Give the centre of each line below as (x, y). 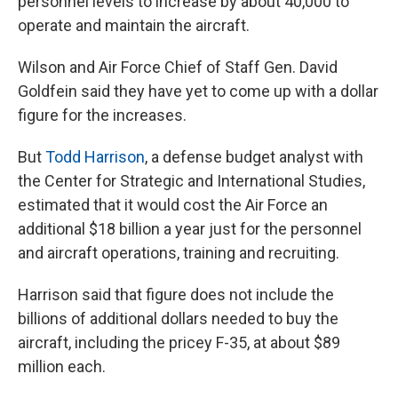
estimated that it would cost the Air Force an (173, 205)
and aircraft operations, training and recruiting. (179, 253)
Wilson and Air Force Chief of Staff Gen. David (178, 68)
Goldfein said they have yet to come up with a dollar (198, 92)
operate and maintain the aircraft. (134, 26)
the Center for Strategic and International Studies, (191, 181)
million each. (62, 367)
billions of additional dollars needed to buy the (178, 319)
